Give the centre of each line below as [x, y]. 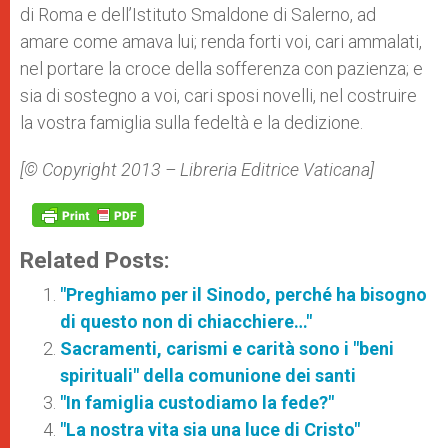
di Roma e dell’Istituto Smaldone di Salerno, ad [198, 14]
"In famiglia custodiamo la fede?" [197, 402]
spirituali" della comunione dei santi [208, 375]
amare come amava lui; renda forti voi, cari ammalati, [221, 41]
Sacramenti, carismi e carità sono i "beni [227, 348]
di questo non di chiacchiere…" [186, 321]
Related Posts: [95, 260]
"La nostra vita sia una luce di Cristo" [210, 429]
